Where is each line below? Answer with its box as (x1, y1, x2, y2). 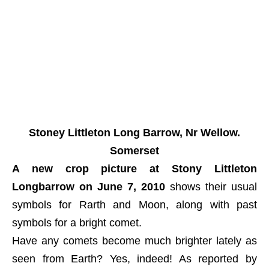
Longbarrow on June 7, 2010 (12, 181, 165, 193)
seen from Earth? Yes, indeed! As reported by (12, 253, 257, 265)
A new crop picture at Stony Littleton (12, 163, 257, 175)
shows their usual (165, 181, 257, 193)
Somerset (110, 145, 159, 157)
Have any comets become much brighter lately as (12, 235, 257, 247)
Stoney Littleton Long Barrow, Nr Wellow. (29, 127, 240, 139)
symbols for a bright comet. (12, 217, 142, 229)
